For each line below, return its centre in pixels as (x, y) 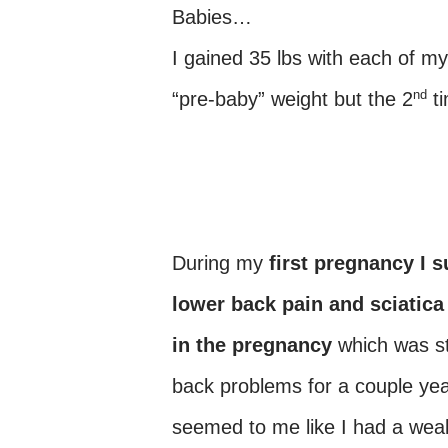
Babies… (212, 17)
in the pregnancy (252, 345)
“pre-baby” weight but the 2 (292, 99)
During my (220, 263)
